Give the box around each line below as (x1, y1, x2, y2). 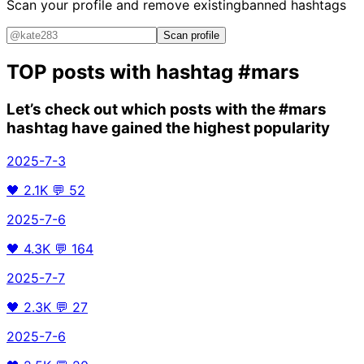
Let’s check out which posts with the (6, 100, 279, 119)
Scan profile (163, 29, 219, 42)
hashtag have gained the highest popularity (6, 119, 330, 137)
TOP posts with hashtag (6, 60, 238, 84)
